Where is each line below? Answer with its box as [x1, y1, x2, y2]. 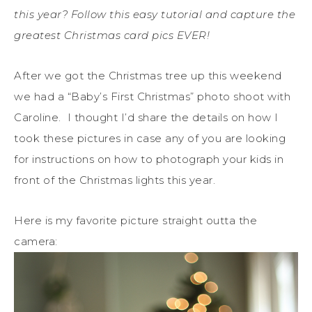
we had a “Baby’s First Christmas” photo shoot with [14, 89, 290, 103]
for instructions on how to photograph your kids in [14, 152, 283, 166]
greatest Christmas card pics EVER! [14, 28, 210, 42]
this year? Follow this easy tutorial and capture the [14, 7, 295, 21]
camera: [14, 234, 58, 248]
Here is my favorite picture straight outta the [14, 213, 257, 227]
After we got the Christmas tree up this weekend [14, 68, 282, 82]
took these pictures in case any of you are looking [14, 131, 286, 145]
